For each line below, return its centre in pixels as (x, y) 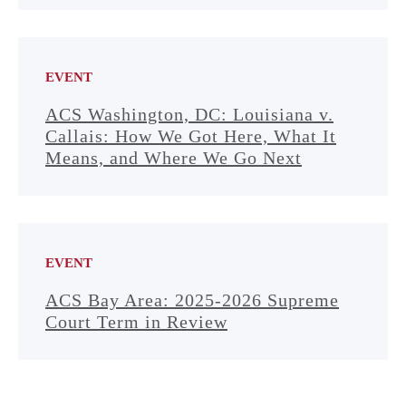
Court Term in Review (136, 322)
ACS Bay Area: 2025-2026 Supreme (192, 300)
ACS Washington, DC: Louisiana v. (189, 114)
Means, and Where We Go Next (174, 158)
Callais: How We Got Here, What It (191, 136)
